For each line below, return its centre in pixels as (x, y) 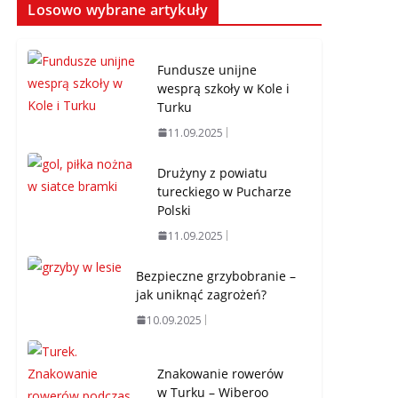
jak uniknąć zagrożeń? (202, 294)
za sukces (186, 20)
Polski (175, 210)
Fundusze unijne (207, 69)
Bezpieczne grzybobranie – (216, 275)
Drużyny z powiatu (213, 172)
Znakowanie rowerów (221, 373)
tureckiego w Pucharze (225, 191)
